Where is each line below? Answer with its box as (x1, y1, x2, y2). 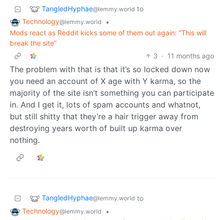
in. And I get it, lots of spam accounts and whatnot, (10, 100, 200, 110)
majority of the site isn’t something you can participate (10, 88, 214, 98)
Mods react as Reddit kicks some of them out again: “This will (10, 28, 206, 37)
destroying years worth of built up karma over (10, 123, 182, 134)
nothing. (10, 135, 40, 145)
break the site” (10, 39, 56, 48)
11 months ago (167, 52, 214, 60)
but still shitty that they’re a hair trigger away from (10, 111, 198, 122)
